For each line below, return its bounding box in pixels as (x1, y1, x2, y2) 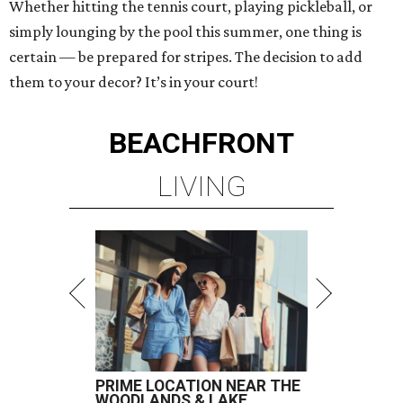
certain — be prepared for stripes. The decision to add (9, 48, 363, 67)
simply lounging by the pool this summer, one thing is (9, 22, 362, 41)
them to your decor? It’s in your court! (9, 73, 258, 92)
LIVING (157, 169, 246, 204)
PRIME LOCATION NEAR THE (95, 377, 300, 396)
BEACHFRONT (109, 126, 294, 161)
